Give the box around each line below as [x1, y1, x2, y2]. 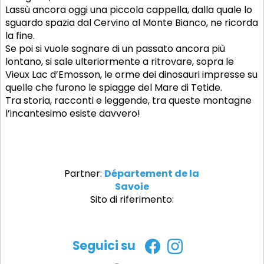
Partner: [64, 167, 105, 181]
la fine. [5, 29, 35, 43]
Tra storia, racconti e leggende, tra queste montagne [5, 94, 252, 108]
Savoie [114, 180, 149, 194]
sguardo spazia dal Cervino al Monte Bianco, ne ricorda [5, 16, 258, 30]
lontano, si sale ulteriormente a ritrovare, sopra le [5, 55, 234, 69]
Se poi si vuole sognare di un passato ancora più [5, 42, 225, 56]
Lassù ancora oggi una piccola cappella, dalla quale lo [5, 3, 252, 17]
